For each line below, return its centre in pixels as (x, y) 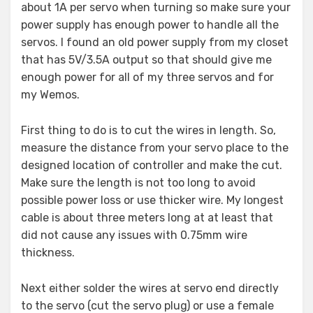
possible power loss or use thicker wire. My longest (152, 201)
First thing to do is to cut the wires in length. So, (148, 131)
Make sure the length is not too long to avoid (138, 183)
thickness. (48, 253)
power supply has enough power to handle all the (150, 25)
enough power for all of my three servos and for (147, 78)
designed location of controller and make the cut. (152, 166)
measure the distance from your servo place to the (155, 148)
